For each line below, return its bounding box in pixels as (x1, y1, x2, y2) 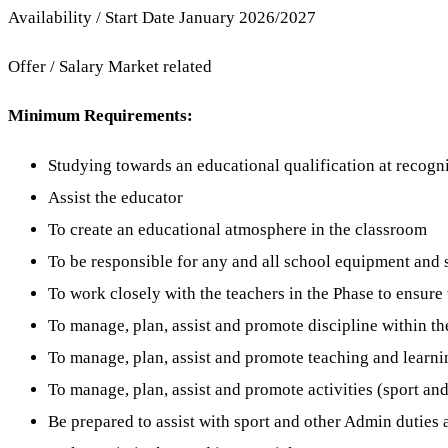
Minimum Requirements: (8, 106, 197, 126)
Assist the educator (48, 187, 183, 207)
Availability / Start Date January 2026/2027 (8, 7, 316, 27)
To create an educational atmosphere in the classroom (48, 219, 427, 239)
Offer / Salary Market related (8, 57, 212, 77)
